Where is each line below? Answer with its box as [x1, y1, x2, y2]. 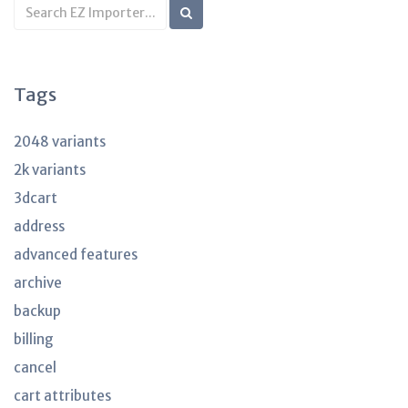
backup [14, 302, 61, 320]
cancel [14, 359, 56, 376]
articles [13, 34, 77, 56]
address [14, 218, 65, 235]
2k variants [14, 161, 86, 178]
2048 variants [14, 133, 106, 150]
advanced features [14, 246, 138, 263]
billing [14, 331, 54, 348]
